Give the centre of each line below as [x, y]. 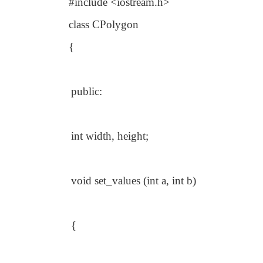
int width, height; [110, 136]
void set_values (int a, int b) [134, 181]
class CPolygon [104, 24]
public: [87, 91]
